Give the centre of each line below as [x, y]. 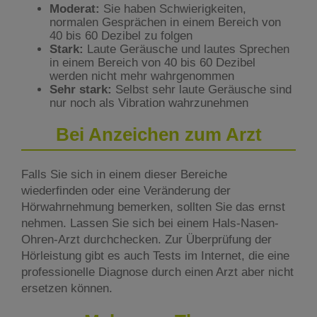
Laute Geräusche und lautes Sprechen [186, 49]
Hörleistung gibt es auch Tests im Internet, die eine [155, 255]
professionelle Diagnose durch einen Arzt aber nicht [157, 272]
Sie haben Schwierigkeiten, [175, 8]
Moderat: [76, 8]
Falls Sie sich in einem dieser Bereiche [124, 174]
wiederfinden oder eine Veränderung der [126, 190]
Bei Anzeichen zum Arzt [158, 134]
